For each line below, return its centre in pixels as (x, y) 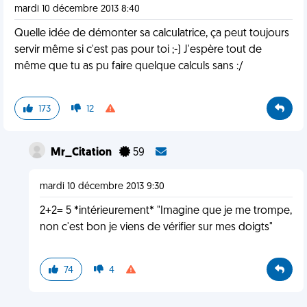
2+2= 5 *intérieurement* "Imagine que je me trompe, (165, 211)
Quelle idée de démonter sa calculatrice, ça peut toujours (152, 34)
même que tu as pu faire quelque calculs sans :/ (129, 66)
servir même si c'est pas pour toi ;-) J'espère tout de (138, 50)
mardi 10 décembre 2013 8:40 (77, 9)
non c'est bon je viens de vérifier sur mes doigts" (156, 228)
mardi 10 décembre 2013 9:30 (102, 187)
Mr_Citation (82, 153)
